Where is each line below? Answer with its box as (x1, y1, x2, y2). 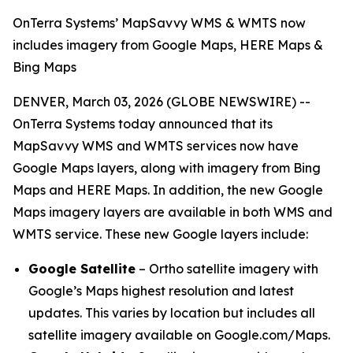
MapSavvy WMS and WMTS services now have (13, 138, 299, 154)
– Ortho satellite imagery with (136, 261, 318, 277)
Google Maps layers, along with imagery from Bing (13, 160, 321, 176)
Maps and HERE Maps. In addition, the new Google (13, 182, 323, 198)
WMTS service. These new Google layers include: (13, 226, 308, 242)
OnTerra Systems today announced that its (13, 116, 273, 132)
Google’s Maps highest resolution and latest (28, 283, 294, 299)
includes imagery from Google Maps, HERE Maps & (13, 37, 323, 53)
